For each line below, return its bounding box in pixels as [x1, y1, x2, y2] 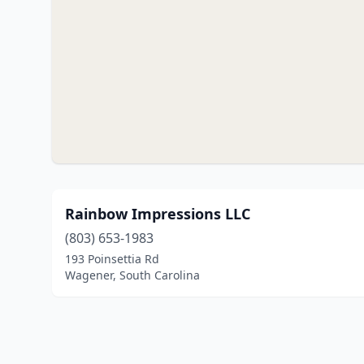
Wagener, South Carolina [65, 267, 200, 283]
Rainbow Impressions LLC [65, 204, 250, 223]
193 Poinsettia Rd [65, 251, 159, 266]
